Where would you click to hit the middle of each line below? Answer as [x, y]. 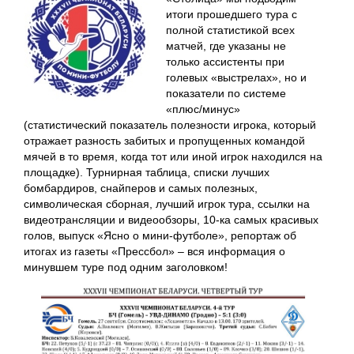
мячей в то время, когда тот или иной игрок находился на [173, 156]
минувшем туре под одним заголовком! [126, 267]
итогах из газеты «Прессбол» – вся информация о [154, 251]
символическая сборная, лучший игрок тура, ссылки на [167, 204]
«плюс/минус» [203, 109]
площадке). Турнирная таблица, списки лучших [147, 172]
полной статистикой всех [230, 30]
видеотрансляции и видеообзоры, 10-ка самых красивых [171, 220]
